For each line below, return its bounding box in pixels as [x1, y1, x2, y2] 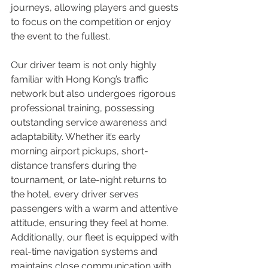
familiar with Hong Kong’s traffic [11, 74, 151, 86]
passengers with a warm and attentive [11, 203, 180, 215]
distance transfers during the [11, 160, 139, 172]
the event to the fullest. [11, 31, 110, 42]
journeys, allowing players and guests [11, 2, 181, 14]
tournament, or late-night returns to [11, 174, 169, 186]
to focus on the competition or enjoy [11, 16, 173, 28]
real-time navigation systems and [11, 246, 160, 258]
